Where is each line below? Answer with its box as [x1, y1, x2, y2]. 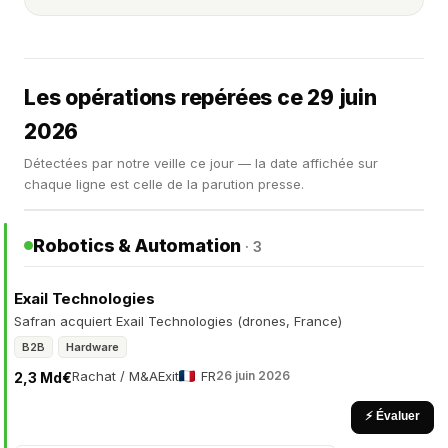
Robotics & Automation [33, 235, 246, 256]
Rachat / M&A [72, 368, 158, 384]
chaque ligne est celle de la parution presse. [24, 176, 304, 192]
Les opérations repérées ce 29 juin [24, 85, 377, 110]
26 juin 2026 [216, 368, 290, 383]
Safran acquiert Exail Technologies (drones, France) [14, 313, 342, 329]
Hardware [66, 340, 119, 354]
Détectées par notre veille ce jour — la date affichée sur [24, 155, 378, 171]
